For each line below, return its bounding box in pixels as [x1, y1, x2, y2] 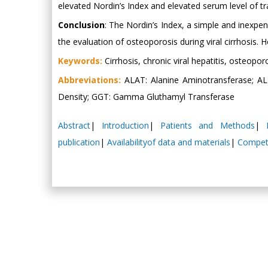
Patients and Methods [160, 120, 255, 131]
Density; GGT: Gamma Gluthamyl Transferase [58, 91, 234, 102]
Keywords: [58, 55, 102, 66]
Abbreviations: [58, 74, 121, 86]
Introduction [102, 120, 150, 131]
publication [58, 136, 100, 148]
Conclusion [58, 19, 105, 31]
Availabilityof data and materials [107, 136, 230, 148]
